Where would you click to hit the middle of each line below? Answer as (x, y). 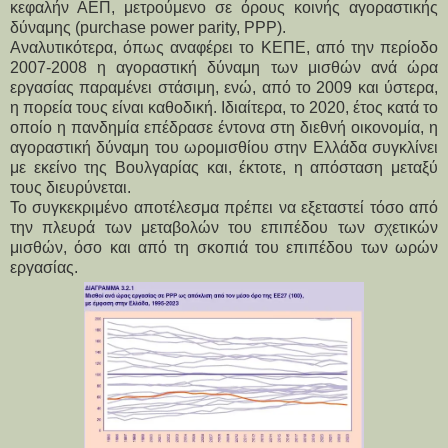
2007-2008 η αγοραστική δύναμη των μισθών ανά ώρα (224, 67)
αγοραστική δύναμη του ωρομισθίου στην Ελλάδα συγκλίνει (224, 147)
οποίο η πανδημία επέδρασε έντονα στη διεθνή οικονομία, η (224, 127)
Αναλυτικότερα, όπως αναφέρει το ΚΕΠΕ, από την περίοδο (224, 47)
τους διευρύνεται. (70, 187)
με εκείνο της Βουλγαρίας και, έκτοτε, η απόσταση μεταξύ (224, 167)
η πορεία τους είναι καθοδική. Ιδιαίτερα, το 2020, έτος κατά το (224, 107)
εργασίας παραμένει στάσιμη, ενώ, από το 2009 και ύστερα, (224, 87)
